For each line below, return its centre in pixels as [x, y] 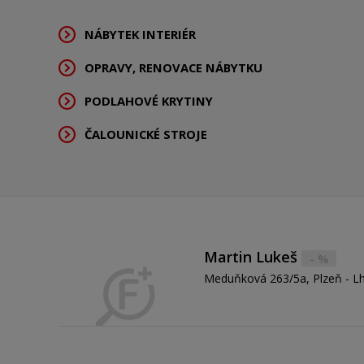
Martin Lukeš [252, 257]
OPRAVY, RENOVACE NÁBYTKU [173, 67]
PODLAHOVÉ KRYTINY [149, 101]
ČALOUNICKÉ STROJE [146, 134]
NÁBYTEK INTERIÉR [140, 34]
